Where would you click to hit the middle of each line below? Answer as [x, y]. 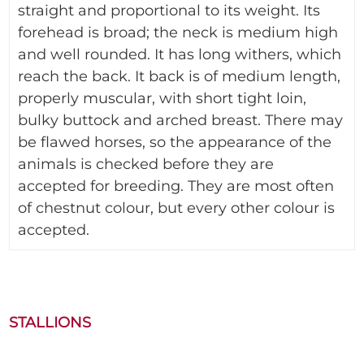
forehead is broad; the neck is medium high [178, 32]
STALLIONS [50, 322]
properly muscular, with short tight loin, [162, 98]
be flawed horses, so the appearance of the [175, 142]
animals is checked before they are [146, 164]
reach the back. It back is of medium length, [180, 76]
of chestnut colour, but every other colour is [177, 208]
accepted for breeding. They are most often [176, 186]
